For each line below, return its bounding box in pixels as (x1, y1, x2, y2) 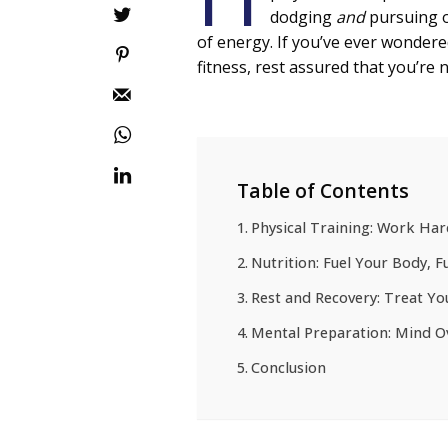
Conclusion (250, 358, 326, 378)
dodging (270, 6, 337, 29)
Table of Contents (237, 177, 410, 205)
